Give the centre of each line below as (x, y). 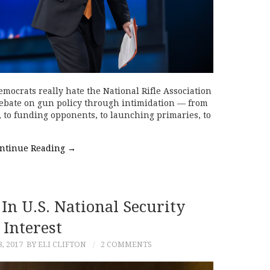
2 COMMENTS (126, 245)
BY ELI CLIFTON (56, 245)
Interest (33, 228)
